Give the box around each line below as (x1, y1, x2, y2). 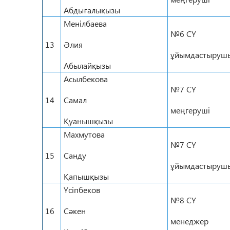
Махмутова (64, 129, 105, 140)
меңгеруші (170, 105, 210, 116)
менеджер (170, 216, 208, 226)
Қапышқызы (64, 171, 109, 182)
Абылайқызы (64, 60, 111, 71)
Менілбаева (64, 18, 107, 29)
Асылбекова (64, 73, 108, 84)
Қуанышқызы (64, 116, 113, 126)
